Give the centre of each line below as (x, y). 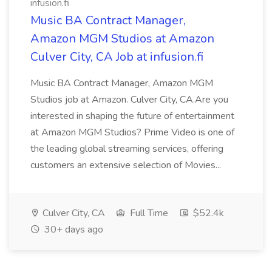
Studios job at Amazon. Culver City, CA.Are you (129, 100)
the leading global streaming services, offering (127, 149)
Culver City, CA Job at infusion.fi (117, 57)
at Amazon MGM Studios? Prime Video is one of (132, 132)
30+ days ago (73, 229)
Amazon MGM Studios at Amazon (122, 39)
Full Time (148, 213)
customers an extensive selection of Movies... (127, 165)
